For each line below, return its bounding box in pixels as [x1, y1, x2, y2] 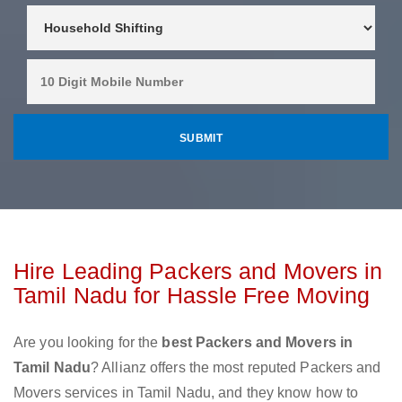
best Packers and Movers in [162, 335, 354, 351]
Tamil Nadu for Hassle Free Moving [13, 283, 371, 309]
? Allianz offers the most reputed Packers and [91, 360, 381, 376]
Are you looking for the [13, 335, 162, 351]
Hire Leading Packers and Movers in [13, 258, 383, 284]
